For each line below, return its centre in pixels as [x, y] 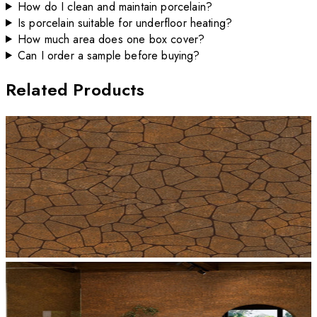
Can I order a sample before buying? [109, 55]
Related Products [75, 90]
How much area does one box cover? [111, 39]
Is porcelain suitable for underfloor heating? [125, 23]
